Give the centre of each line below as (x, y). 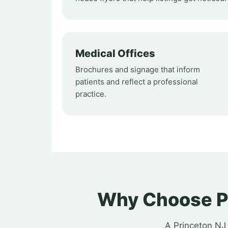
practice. (91, 94)
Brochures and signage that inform (138, 69)
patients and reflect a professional (137, 82)
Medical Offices (115, 53)
